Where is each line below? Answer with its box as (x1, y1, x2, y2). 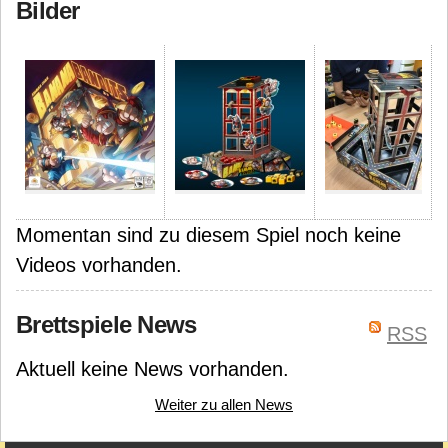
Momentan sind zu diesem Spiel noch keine (16, 224, 401, 246)
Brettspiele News (16, 311, 197, 338)
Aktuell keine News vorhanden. (16, 358, 289, 380)
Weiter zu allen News (155, 396, 293, 413)
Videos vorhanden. (16, 254, 182, 276)
